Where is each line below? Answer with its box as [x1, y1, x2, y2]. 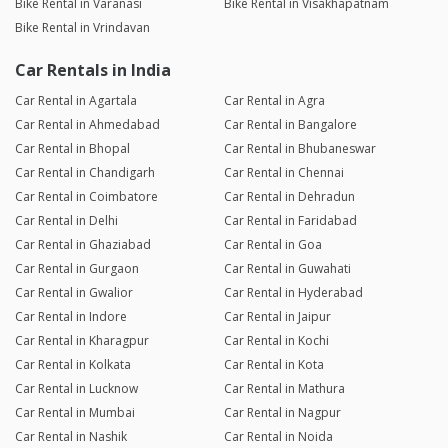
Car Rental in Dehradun [223, 188, 355, 206]
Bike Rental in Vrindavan [15, 19, 150, 37]
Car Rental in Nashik [15, 428, 127, 446]
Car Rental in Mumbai [15, 404, 135, 422]
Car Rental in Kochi [223, 332, 329, 350]
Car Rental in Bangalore [223, 116, 357, 134]
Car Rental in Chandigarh [15, 164, 155, 182]
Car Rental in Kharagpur [15, 332, 149, 350]
